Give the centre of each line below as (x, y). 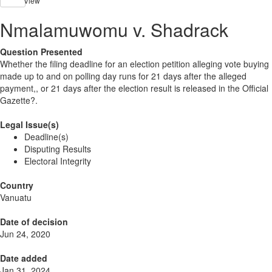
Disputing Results (58, 149)
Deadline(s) (46, 137)
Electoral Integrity (58, 161)
